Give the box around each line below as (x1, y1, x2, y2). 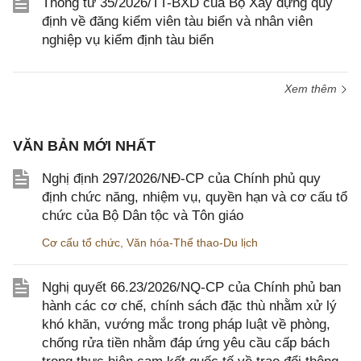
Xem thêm (284, 82, 340, 95)
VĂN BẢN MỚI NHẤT (13, 138, 156, 154)
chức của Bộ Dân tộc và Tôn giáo (42, 208, 243, 223)
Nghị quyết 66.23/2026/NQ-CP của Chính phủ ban (42, 280, 341, 295)
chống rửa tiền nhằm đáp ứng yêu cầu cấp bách (42, 335, 330, 351)
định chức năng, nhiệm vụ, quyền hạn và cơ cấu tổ (42, 189, 347, 205)
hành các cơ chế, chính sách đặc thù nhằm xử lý (42, 298, 337, 313)
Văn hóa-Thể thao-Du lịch (127, 236, 258, 249)
